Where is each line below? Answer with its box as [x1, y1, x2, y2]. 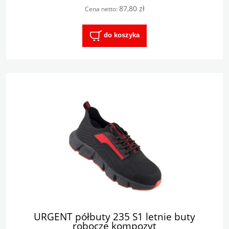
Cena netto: [84, 5, 119, 14]
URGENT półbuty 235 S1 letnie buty [34, 209, 195, 223]
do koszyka [103, 31, 140, 39]
